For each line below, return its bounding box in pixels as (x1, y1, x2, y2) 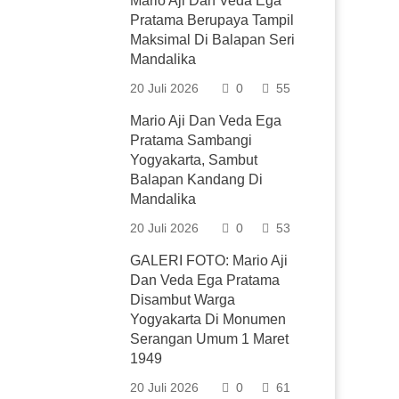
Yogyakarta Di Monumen (130, 312, 287, 327)
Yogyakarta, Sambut (130, 152, 258, 167)
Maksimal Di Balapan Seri (130, 32, 296, 47)
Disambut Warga (130, 292, 236, 307)
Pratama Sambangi (130, 133, 253, 148)
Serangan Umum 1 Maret (130, 331, 289, 346)
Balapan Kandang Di (130, 172, 264, 187)
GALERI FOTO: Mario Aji (130, 253, 289, 268)
